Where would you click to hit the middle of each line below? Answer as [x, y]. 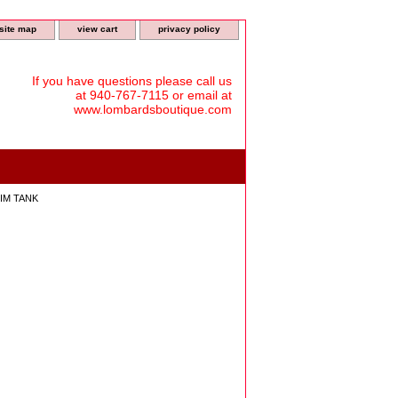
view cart [97, 29]
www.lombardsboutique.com [153, 109]
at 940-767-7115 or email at [154, 95]
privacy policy [189, 29]
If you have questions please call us [132, 80]
